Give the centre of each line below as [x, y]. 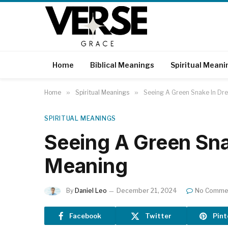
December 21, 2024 [147, 191]
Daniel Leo [91, 191]
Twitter [158, 216]
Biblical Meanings [122, 65]
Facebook [85, 216]
